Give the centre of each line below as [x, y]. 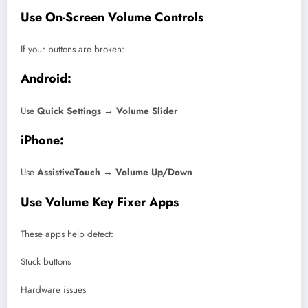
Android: [46, 79]
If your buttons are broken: [73, 49]
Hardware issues [53, 289]
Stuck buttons [46, 262]
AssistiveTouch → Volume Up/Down [115, 173]
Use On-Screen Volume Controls [112, 17]
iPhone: [42, 140]
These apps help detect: [67, 234]
